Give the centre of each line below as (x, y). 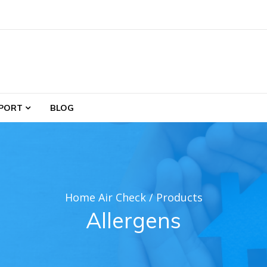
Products (179, 197)
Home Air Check (105, 197)
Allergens (133, 220)
